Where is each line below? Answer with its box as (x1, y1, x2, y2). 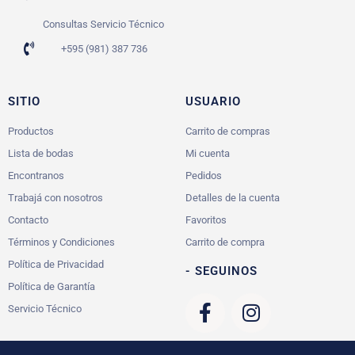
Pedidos (185, 169, 222, 181)
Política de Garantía (8, 280, 95, 292)
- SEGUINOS (185, 263, 258, 278)
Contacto (8, 213, 48, 226)
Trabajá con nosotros (8, 191, 103, 204)
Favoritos (185, 213, 227, 226)
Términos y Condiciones (8, 235, 115, 248)
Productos (8, 124, 54, 137)
